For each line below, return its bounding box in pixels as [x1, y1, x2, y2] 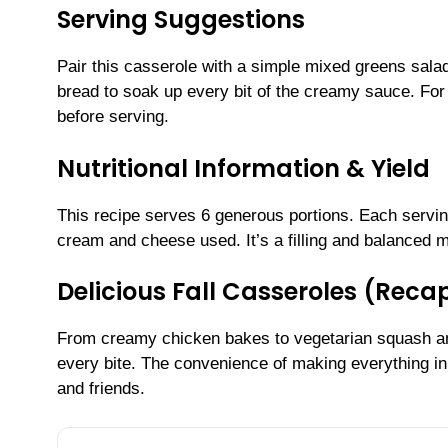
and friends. [57, 379, 145, 399]
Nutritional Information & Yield [57, 151, 430, 185]
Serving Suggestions [57, 3, 305, 37]
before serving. [57, 107, 169, 127]
